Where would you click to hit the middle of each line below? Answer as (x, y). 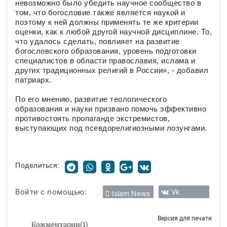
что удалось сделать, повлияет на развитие (98, 42)
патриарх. (33, 80)
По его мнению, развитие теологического (91, 99)
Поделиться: (37, 165)
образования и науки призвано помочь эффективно (111, 109)
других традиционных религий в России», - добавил (112, 70)
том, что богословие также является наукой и (100, 13)
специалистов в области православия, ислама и (105, 61)
